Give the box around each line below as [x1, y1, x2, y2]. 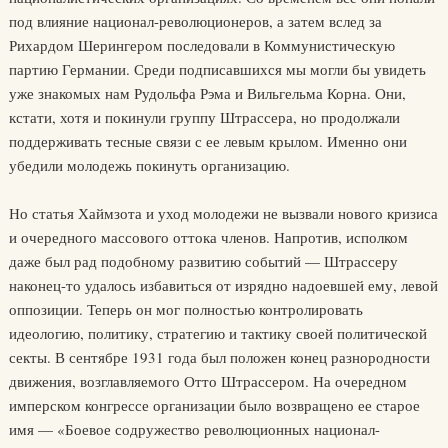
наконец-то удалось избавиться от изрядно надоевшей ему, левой [8, 275, 438, 295]
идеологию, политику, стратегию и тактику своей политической [8, 323, 427, 343]
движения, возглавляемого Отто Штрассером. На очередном [8, 371, 407, 391]
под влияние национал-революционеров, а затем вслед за [8, 11, 382, 31]
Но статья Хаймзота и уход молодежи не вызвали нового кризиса [8, 203, 438, 223]
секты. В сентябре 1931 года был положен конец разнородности [8, 347, 430, 367]
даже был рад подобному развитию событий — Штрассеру [8, 251, 398, 271]
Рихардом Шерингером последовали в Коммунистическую [8, 35, 395, 55]
